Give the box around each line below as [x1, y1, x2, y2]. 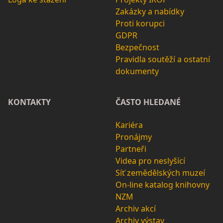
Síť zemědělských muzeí [115, 167, 205, 179]
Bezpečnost [115, 42, 159, 53]
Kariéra [115, 119, 143, 131]
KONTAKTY [8, 97, 51, 108]
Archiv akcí [115, 203, 156, 215]
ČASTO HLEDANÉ [115, 97, 181, 108]
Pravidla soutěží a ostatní [115, 54, 210, 65]
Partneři [115, 143, 146, 155]
